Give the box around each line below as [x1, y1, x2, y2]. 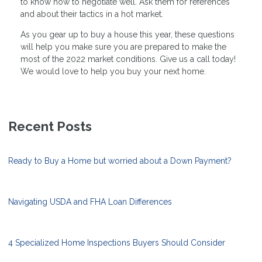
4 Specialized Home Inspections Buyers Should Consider [8, 238, 225, 248]
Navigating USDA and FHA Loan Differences [8, 197, 172, 207]
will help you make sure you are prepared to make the [20, 42, 226, 52]
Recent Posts [8, 119, 92, 135]
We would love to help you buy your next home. [20, 67, 206, 77]
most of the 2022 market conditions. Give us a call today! [20, 54, 236, 64]
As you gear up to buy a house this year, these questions [20, 30, 235, 40]
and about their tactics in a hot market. [20, 9, 163, 19]
